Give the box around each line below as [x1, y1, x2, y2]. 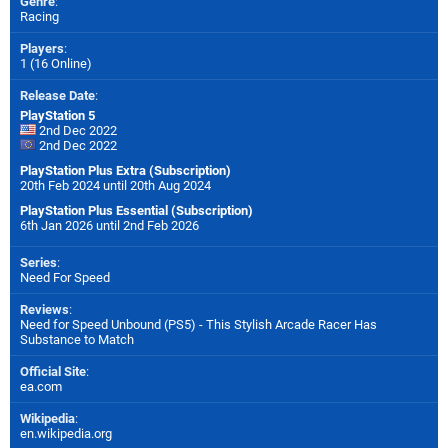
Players [20, 40, 64, 56]
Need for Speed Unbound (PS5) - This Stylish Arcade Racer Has [20, 316, 377, 332]
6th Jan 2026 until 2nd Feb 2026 [20, 217, 199, 233]
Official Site [20, 363, 86, 379]
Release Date [20, 87, 95, 103]
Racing [20, 8, 59, 24]
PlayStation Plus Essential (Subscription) [20, 202, 253, 218]
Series [20, 254, 57, 270]
